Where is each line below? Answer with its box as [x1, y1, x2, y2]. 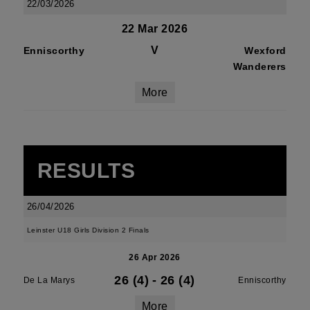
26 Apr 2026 [129, 253, 181, 262]
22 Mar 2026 [121, 23, 188, 35]
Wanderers [233, 61, 286, 72]
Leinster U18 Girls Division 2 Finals [26, 226, 149, 234]
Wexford [244, 45, 286, 56]
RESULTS [37, 159, 136, 182]
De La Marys [23, 275, 75, 285]
